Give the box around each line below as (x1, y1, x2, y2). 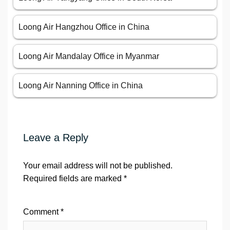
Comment (23, 207, 61, 216)
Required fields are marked (23, 174, 124, 183)
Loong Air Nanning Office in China (18, 81, 143, 90)
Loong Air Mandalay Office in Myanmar (18, 52, 159, 61)
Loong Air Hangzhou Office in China (18, 23, 149, 31)
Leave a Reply (23, 132, 88, 143)
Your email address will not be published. (23, 161, 172, 170)
